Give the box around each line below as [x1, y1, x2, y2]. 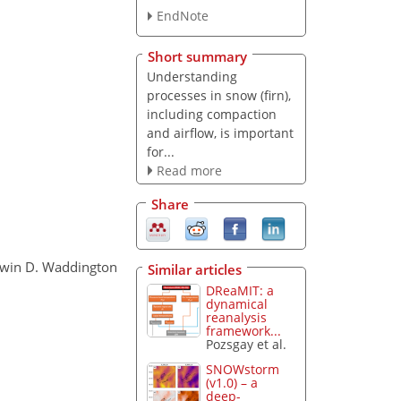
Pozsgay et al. [206, 335, 287, 353]
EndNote [156, 7, 209, 25]
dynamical [206, 294, 269, 312]
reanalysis [206, 308, 268, 326]
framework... [206, 321, 282, 339]
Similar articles [148, 260, 242, 278]
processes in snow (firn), [146, 86, 291, 104]
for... [146, 142, 175, 160]
